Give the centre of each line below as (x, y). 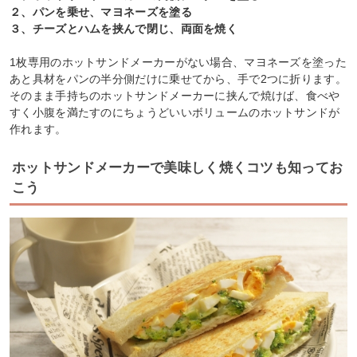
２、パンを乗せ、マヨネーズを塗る (101, 12)
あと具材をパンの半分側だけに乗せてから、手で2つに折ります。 (178, 78)
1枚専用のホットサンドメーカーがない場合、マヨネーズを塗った (178, 62)
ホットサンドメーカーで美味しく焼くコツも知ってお (178, 167)
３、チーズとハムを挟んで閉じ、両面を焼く (124, 28)
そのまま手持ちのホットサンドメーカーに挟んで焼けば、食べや (175, 95)
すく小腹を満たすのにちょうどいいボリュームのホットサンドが (175, 112)
